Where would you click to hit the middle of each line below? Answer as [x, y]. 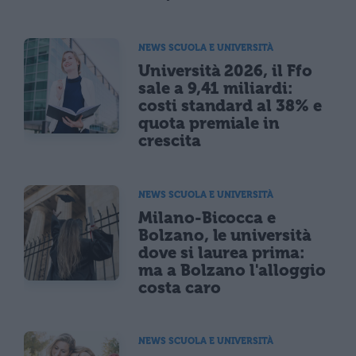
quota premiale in [209, 124]
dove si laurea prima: [222, 252]
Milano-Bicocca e [207, 217]
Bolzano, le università [225, 235]
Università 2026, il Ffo [225, 71]
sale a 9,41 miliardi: [216, 89]
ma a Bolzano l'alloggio [232, 270]
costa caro [180, 287]
